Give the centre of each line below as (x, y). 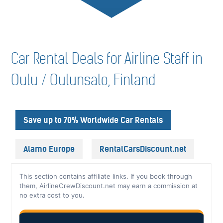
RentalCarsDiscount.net (143, 149)
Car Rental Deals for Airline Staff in (107, 58)
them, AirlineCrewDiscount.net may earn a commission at (109, 185)
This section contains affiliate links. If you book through (106, 176)
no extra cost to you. (52, 195)
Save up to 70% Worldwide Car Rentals (93, 120)
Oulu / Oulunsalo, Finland (84, 80)
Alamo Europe (49, 149)
